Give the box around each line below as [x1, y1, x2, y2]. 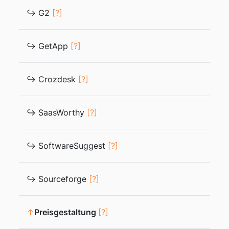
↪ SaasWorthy [27, 107, 87, 118]
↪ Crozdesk [27, 74, 78, 84]
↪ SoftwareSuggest [27, 141, 108, 151]
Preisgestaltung [34, 207, 98, 217]
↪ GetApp [27, 41, 71, 51]
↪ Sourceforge [27, 174, 89, 184]
